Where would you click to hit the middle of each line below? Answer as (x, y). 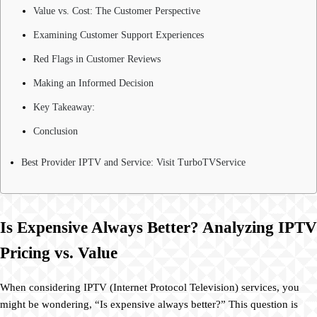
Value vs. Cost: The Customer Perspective (117, 11)
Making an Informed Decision (93, 83)
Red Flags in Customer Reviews (97, 59)
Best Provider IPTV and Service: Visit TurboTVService (133, 162)
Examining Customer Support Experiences (119, 35)
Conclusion (56, 131)
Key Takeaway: (64, 107)
